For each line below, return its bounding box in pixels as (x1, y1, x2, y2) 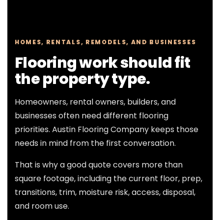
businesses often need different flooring (15, 110, 168, 122)
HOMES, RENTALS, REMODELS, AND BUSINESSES (15, 38, 196, 47)
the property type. (15, 69, 150, 90)
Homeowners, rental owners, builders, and (15, 96, 176, 108)
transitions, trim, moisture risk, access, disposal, (15, 187, 195, 198)
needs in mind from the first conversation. (15, 137, 176, 149)
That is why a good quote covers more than (15, 159, 183, 171)
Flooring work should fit (15, 53, 190, 74)
